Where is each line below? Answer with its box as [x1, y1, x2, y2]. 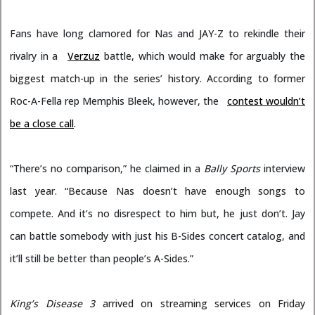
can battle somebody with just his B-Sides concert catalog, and [10, 229, 305, 243]
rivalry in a [10, 49, 63, 63]
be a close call [10, 117, 74, 131]
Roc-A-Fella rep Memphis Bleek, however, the [10, 94, 221, 108]
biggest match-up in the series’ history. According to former [10, 72, 305, 86]
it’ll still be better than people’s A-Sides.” [10, 252, 193, 266]
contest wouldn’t [227, 94, 305, 108]
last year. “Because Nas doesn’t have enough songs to [10, 184, 305, 198]
